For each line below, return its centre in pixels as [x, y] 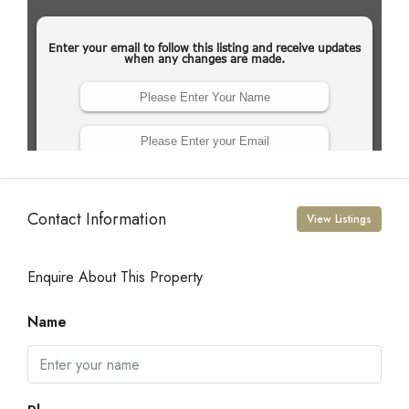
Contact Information [97, 219]
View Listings [339, 219]
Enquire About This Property [115, 277]
